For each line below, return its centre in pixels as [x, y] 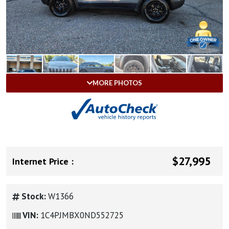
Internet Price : [43, 161]
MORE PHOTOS [117, 83]
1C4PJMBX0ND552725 [82, 215]
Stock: [35, 196]
